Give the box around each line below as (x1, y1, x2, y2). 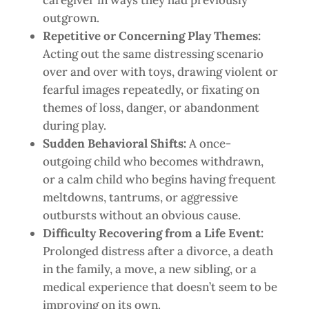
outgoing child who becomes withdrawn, (42, 154, 263, 169)
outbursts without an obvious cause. (42, 208, 241, 223)
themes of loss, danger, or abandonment (42, 100, 259, 115)
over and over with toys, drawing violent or (42, 64, 278, 79)
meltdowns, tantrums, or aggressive (42, 190, 238, 205)
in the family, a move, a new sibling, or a (42, 261, 257, 277)
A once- (188, 136, 231, 151)
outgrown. (42, 10, 99, 26)
